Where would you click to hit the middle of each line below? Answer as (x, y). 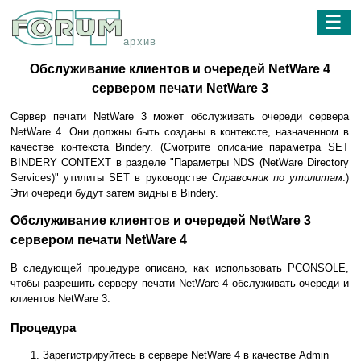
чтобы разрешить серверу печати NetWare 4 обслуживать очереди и (180, 284)
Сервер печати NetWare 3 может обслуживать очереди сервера (180, 117)
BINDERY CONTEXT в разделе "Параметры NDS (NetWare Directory (180, 163)
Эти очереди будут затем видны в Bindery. (114, 193)
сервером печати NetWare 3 (180, 89)
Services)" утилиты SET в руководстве (111, 178)
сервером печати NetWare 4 (99, 240)
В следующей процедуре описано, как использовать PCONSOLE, (180, 268)
